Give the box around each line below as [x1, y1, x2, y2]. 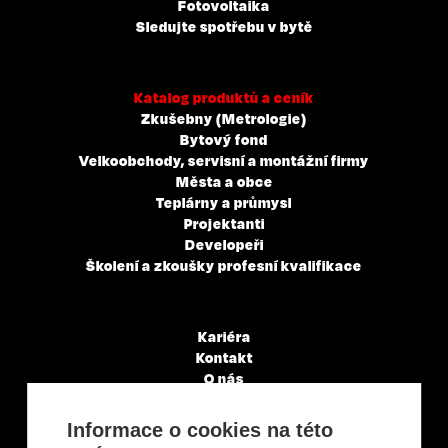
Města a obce [175, 171, 273, 190]
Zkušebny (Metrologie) [141, 108, 307, 127]
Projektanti [183, 213, 265, 232]
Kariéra [197, 326, 251, 345]
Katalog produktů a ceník [134, 87, 314, 106]
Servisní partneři [164, 389, 284, 408]
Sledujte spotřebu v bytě [135, 16, 313, 35]
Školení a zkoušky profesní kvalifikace [86, 255, 362, 274]
